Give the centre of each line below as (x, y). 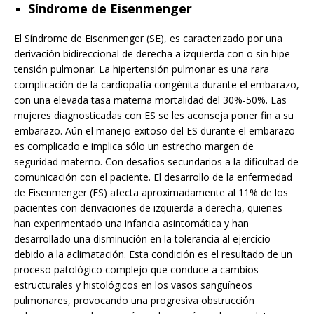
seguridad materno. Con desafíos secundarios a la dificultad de (156, 162)
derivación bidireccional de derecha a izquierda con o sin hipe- (154, 54)
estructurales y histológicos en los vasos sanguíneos (133, 285)
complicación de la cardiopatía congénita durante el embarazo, (157, 85)
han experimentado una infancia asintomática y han (131, 224)
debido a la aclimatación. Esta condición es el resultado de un (153, 254)
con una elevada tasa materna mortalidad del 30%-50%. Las (150, 100)
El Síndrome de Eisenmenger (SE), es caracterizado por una (148, 39)
